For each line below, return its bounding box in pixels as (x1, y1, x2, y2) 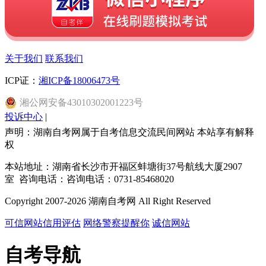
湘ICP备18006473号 (39, 75, 120, 85)
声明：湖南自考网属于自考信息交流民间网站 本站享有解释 (5, 126, 254, 137)
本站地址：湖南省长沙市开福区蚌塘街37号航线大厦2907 (5, 161, 242, 172)
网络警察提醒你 (83, 217, 150, 228)
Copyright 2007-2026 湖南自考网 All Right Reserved (5, 195, 211, 206)
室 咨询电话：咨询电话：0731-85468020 (5, 173, 174, 184)
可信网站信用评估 (5, 217, 81, 228)
